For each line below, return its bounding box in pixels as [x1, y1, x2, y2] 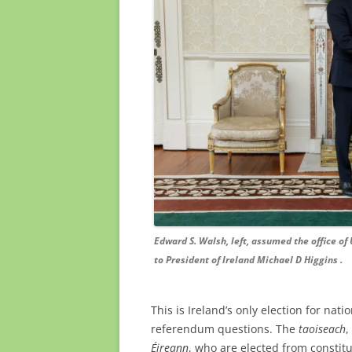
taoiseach [299, 321, 346, 336]
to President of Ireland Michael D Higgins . [154, 252, 343, 266]
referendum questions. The [151, 321, 299, 336]
